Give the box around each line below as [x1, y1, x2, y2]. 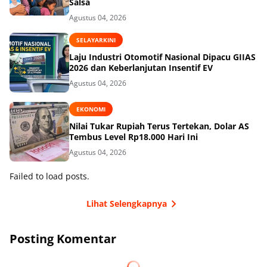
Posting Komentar [10, 230, 116, 247]
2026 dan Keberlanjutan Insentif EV [69, 62, 213, 74]
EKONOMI [76, 104, 105, 113]
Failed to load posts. [10, 170, 89, 182]
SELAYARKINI [76, 35, 116, 44]
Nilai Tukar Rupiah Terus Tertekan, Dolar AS [69, 120, 249, 132]
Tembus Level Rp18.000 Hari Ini [69, 131, 198, 143]
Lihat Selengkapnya [86, 198, 167, 210]
